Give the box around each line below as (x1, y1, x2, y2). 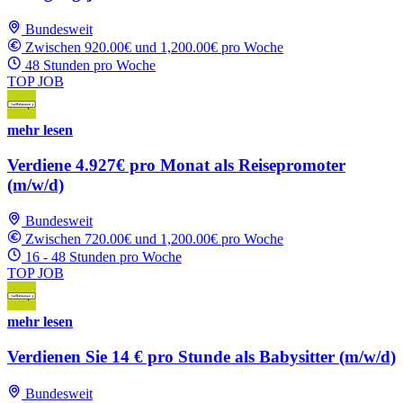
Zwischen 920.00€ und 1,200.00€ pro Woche (25, 39, 283, 55)
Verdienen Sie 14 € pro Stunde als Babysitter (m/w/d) (7, 347, 396, 367)
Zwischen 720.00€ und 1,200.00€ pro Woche (25, 231, 283, 247)
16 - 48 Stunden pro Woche (25, 249, 182, 265)
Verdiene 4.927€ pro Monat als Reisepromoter (7, 155, 345, 175)
